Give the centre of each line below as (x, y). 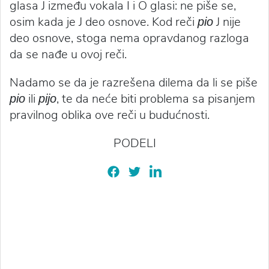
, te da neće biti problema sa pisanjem (156, 99)
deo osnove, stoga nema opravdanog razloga (129, 38)
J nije (227, 22)
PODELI (134, 143)
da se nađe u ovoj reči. (68, 54)
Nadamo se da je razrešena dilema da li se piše (134, 83)
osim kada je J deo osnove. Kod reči (104, 22)
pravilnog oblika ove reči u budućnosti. (110, 115)
